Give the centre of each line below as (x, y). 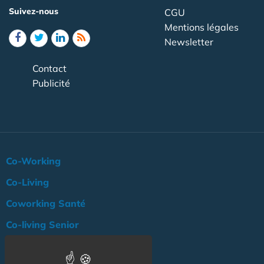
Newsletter (189, 42)
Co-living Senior (42, 225)
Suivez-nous (34, 11)
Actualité (26, 246)
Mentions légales (202, 27)
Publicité (51, 83)
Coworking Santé (46, 204)
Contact (49, 69)
